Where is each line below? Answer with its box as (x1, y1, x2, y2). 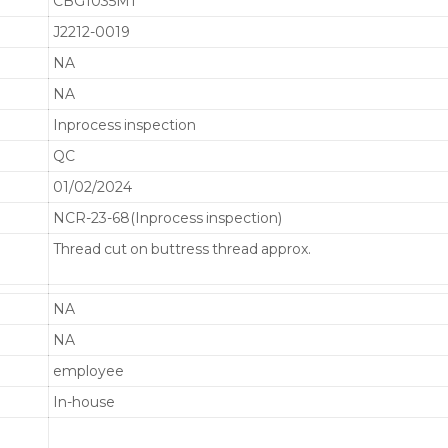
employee (53, 361, 125, 380)
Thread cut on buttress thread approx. (53, 239, 312, 258)
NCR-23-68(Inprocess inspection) (53, 208, 283, 227)
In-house (53, 392, 116, 411)
